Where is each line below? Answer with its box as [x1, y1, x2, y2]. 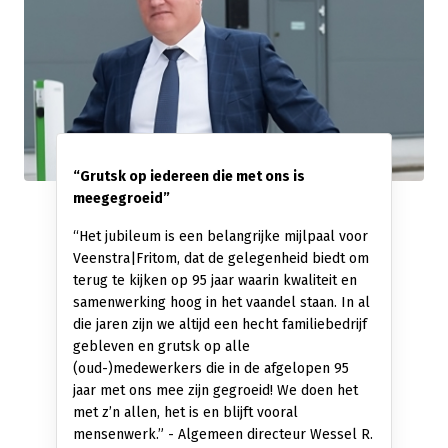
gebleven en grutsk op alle [73, 337, 250, 355]
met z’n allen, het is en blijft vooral [73, 403, 298, 421]
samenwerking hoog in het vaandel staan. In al [73, 293, 370, 311]
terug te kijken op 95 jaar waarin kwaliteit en [73, 271, 357, 289]
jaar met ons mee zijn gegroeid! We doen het [73, 381, 358, 399]
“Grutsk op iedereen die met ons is [73, 167, 305, 185]
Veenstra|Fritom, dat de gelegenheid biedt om [73, 249, 369, 267]
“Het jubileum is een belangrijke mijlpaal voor [73, 227, 368, 245]
